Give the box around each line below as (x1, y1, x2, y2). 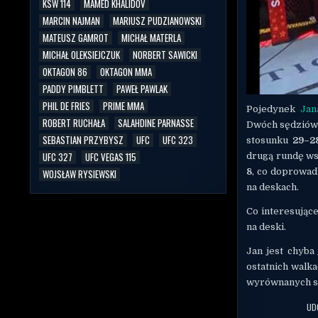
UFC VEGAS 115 (85, 149, 136, 164)
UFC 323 (163, 132, 193, 147)
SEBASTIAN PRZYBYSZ (43, 132, 124, 147)
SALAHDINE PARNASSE (118, 115, 194, 130)
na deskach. (246, 181, 300, 192)
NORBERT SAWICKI (133, 47, 197, 62)
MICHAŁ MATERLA (121, 30, 181, 45)
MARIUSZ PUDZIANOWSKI (113, 13, 202, 28)
